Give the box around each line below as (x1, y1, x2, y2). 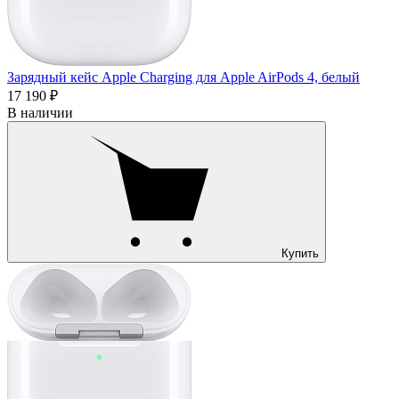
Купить (281, 246, 319, 260)
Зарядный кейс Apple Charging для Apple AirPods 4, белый (7, 69, 360, 85)
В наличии (7, 104, 73, 120)
